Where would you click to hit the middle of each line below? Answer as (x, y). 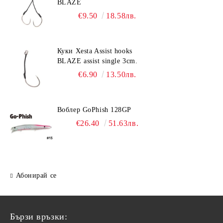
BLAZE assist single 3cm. (97, 61)
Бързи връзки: (39, 217)
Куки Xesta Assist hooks (95, 51)
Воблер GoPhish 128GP (94, 110)
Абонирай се (36, 175)
